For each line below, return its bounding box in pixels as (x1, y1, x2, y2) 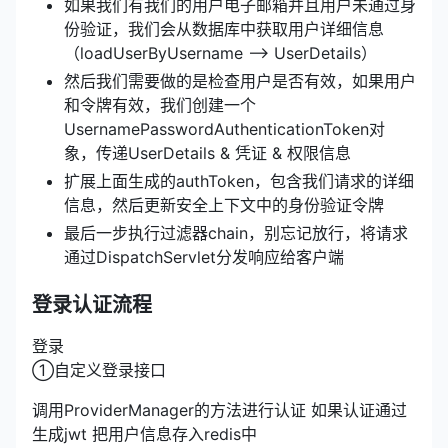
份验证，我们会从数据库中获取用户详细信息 (64, 18, 384, 39)
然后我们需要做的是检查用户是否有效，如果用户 (64, 70, 416, 91)
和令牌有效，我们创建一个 (64, 94, 256, 115)
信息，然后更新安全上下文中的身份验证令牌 (64, 194, 384, 215)
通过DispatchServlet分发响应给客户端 (64, 246, 344, 267)
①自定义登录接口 (32, 359, 166, 380)
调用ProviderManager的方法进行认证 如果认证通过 (32, 399, 407, 420)
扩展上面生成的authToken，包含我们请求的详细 (64, 170, 414, 191)
